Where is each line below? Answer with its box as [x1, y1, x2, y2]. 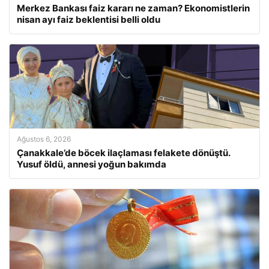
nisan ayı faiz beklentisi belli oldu [17, 14, 160, 25]
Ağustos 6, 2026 [17, 134, 71, 144]
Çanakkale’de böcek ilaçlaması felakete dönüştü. [17, 147, 230, 159]
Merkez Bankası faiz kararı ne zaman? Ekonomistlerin [17, 2, 250, 14]
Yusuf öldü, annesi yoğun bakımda [17, 159, 166, 170]
